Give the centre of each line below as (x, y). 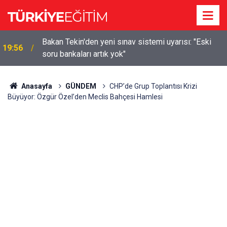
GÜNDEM (81, 86)
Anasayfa (36, 86)
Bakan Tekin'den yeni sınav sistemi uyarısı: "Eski (127, 42)
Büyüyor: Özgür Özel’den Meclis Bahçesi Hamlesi (85, 97)
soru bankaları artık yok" (84, 54)
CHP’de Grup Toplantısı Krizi (153, 86)
